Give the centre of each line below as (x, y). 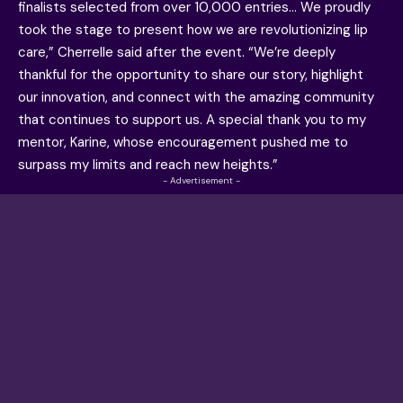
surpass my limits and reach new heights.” (148, 165)
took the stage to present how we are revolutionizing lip (193, 30)
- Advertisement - (201, 181)
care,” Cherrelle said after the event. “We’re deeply (177, 53)
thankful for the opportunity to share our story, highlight (191, 75)
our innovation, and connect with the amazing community (196, 98)
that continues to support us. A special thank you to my (192, 120)
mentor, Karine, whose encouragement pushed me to (183, 143)
